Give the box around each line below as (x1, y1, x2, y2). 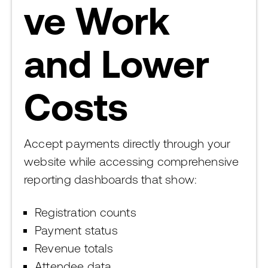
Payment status (35, 223, 118, 237)
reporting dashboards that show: (24, 172, 197, 186)
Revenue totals (35, 241, 113, 255)
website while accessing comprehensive (24, 154, 239, 168)
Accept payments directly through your (24, 136, 231, 150)
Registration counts (35, 205, 136, 219)
